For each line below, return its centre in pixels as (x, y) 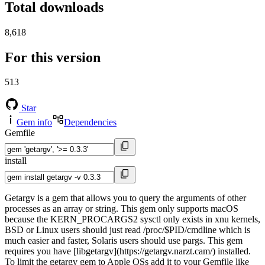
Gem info (34, 122)
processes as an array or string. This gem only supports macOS (122, 209)
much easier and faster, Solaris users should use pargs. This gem (124, 241)
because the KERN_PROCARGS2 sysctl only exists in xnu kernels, (132, 219)
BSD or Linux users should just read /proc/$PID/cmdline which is (127, 230)
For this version (53, 57)
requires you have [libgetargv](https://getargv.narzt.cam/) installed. (128, 251)
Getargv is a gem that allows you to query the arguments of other (125, 198)
